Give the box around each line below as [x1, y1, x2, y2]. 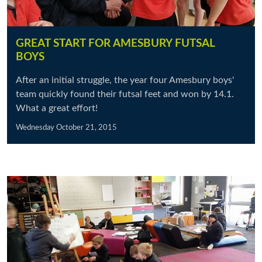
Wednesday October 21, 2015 [16, 124, 117, 131]
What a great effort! [16, 104, 98, 113]
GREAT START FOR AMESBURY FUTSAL [16, 38, 215, 49]
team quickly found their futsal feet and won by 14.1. [16, 89, 234, 99]
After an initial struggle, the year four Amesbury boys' [16, 75, 234, 85]
